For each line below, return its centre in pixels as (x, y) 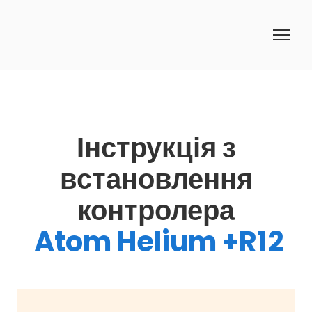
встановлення (156, 179)
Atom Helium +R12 (159, 242)
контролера (156, 210)
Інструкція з (156, 148)
